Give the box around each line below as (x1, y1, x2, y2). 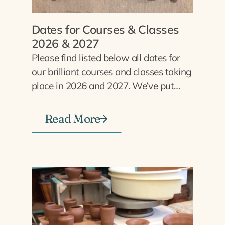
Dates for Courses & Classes (31, 22, 180, 37)
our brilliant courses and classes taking (31, 65, 192, 78)
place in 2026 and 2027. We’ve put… (31, 79, 180, 92)
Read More (44, 111, 100, 126)
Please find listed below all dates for (31, 51, 180, 64)
